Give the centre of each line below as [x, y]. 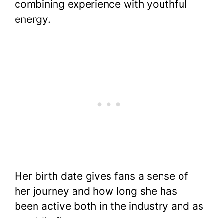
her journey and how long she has [96, 191]
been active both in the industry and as [109, 206]
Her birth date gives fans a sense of [101, 176]
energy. [33, 19]
